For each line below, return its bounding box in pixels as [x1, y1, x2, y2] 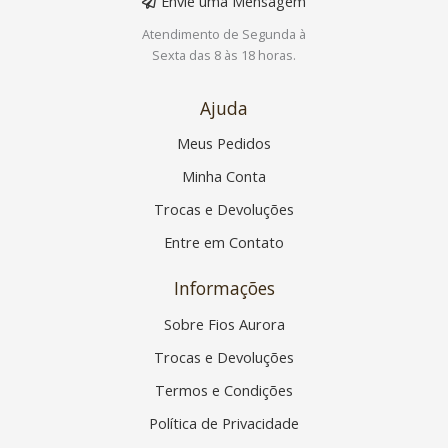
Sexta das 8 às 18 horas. [152, 45, 296, 64]
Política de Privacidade [149, 412, 299, 433]
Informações [173, 276, 275, 301]
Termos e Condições [155, 379, 293, 400]
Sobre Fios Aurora [163, 313, 285, 334]
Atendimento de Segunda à [142, 24, 306, 43]
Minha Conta [182, 166, 266, 187]
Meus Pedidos [177, 133, 271, 154]
